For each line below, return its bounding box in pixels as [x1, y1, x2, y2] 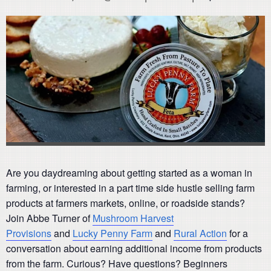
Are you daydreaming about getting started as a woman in [6, 165, 252, 180]
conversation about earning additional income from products [6, 241, 262, 255]
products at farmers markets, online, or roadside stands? [6, 195, 245, 210]
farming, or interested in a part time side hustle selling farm [6, 180, 255, 195]
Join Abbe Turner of [6, 211, 93, 225]
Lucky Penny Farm [73, 226, 152, 240]
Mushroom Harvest [93, 211, 174, 225]
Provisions [6, 226, 51, 240]
